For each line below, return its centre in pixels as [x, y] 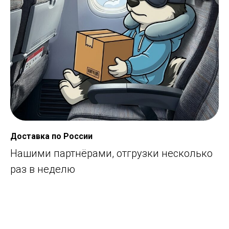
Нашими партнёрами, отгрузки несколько [111, 153]
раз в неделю [43, 169]
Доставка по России [51, 136]
